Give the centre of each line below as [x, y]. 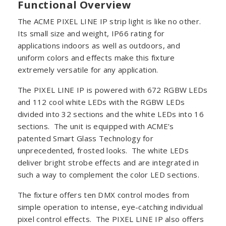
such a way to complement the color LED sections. [108, 174]
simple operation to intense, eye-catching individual [110, 207]
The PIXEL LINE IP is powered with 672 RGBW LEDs [112, 90]
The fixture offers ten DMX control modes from [103, 194]
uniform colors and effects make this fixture [96, 57]
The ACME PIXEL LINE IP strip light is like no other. [110, 21]
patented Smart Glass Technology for [86, 138]
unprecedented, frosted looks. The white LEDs [103, 150]
